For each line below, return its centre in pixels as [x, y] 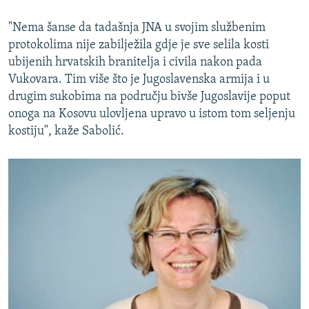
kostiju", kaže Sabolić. [66, 132]
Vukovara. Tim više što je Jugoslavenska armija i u [139, 80]
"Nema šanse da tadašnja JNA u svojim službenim [137, 28]
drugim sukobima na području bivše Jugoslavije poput [149, 97]
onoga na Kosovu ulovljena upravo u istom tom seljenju [152, 114]
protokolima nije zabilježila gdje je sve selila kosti [139, 46]
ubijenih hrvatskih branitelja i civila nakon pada [135, 63]
